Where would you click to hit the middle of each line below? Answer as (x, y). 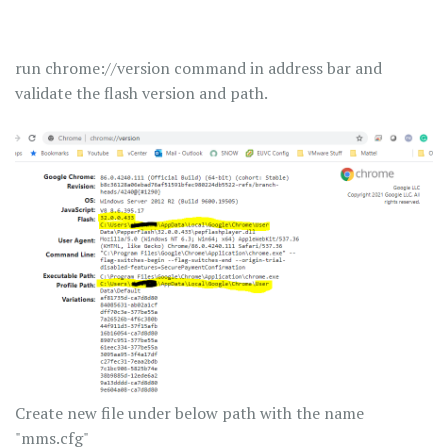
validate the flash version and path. (141, 92)
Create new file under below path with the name (189, 413)
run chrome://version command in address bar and (198, 67)
